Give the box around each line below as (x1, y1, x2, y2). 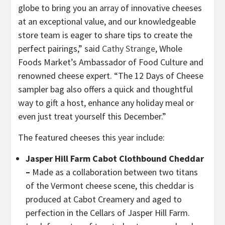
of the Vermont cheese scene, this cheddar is (26, 180, 194, 191)
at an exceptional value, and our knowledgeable (18, 16, 196, 27)
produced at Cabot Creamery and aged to (26, 193, 182, 205)
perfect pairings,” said (18, 43, 102, 54)
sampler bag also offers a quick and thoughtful (18, 83, 193, 95)
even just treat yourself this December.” (18, 110, 166, 122)
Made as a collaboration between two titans (32, 166, 198, 178)
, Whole (155, 43, 182, 54)
